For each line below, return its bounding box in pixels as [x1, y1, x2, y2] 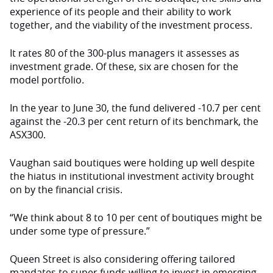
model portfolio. [10, 73, 84, 87]
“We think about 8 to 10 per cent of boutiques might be [10, 211, 262, 224]
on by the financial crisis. [10, 183, 122, 196]
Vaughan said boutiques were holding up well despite [10, 156, 255, 169]
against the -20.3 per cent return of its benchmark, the [10, 115, 258, 128]
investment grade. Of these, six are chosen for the [10, 60, 238, 73]
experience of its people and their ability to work [10, 5, 231, 18]
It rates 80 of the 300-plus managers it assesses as [10, 46, 239, 60]
